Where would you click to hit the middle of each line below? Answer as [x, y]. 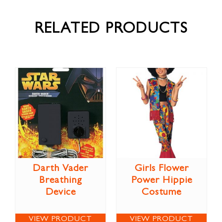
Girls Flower [162, 169]
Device [60, 193]
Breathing [60, 181]
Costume [162, 193]
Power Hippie [162, 181]
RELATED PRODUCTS [111, 30]
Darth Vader [60, 169]
